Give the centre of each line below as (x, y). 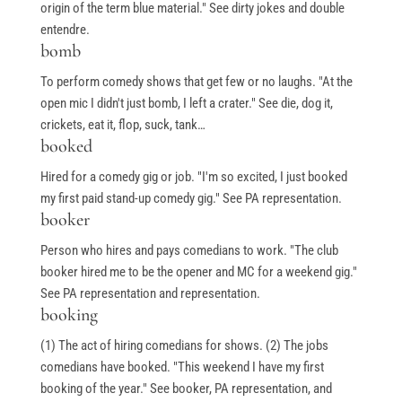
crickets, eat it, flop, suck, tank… (122, 125)
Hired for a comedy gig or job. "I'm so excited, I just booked (193, 177)
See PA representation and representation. (150, 294)
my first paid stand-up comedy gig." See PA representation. (191, 199)
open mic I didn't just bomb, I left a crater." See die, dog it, (186, 104)
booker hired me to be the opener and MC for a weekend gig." (198, 272)
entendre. (65, 30)
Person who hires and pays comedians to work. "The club (189, 251)
